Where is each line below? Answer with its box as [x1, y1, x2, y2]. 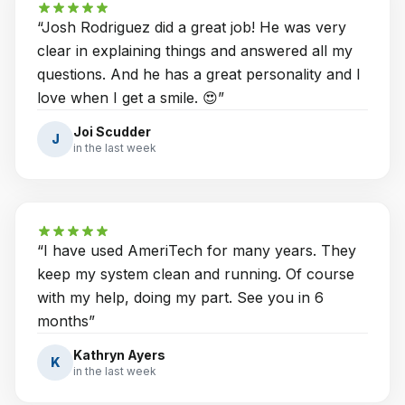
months [37, 312, 89, 330]
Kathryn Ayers [73, 347, 165, 363]
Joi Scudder [73, 124, 151, 139]
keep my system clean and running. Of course [37, 265, 354, 283]
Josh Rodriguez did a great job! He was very [42, 18, 346, 36]
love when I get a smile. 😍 [37, 89, 218, 107]
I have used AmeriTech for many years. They [43, 241, 356, 259]
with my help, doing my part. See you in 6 [37, 288, 324, 306]
